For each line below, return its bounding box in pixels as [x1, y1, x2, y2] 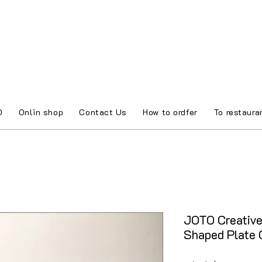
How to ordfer [143, 106, 198, 118]
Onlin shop [18, 106, 64, 118]
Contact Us [79, 106, 127, 118]
